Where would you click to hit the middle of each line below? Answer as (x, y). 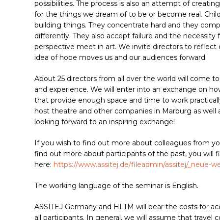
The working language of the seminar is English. (116, 186)
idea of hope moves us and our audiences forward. (121, 58)
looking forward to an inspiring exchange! (105, 122)
